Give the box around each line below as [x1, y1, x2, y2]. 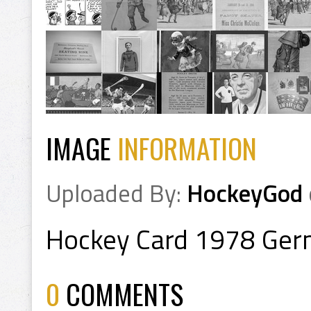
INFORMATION [117, 128, 257, 168]
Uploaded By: [46, 175, 187, 212]
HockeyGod [187, 175, 303, 212]
